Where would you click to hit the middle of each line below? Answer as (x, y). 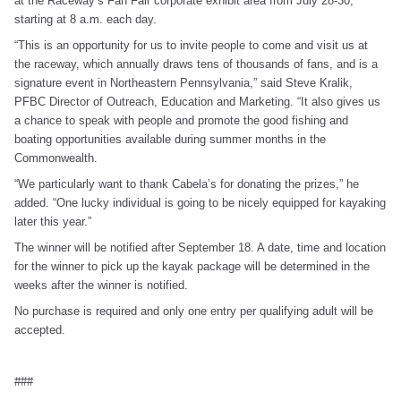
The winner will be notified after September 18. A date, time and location (200, 247)
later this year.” (53, 221)
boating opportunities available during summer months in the (170, 139)
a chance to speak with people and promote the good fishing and (181, 120)
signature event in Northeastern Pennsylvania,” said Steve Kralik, (183, 82)
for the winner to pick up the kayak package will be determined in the (192, 266)
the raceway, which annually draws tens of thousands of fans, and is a (196, 64)
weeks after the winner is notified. (101, 285)
